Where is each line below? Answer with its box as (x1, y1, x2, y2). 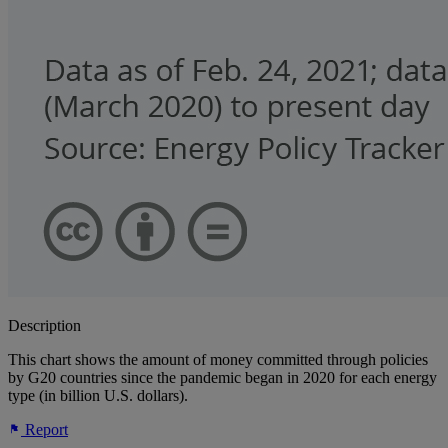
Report (21, 421, 68, 439)
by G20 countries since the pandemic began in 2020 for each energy (8, 369, 437, 387)
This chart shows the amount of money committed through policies (8, 351, 428, 369)
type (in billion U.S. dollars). (8, 387, 188, 405)
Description (8, 317, 81, 335)
